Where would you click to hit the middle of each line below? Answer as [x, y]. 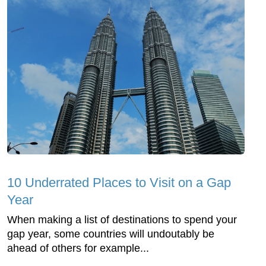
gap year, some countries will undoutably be [111, 234]
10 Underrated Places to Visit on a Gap [119, 183]
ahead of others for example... [78, 248]
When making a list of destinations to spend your [122, 220]
